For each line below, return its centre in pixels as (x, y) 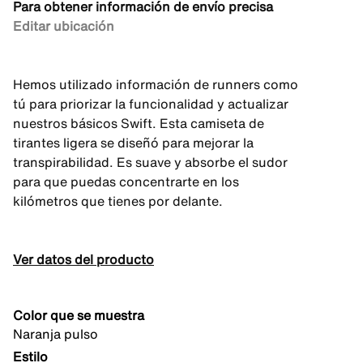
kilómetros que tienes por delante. (118, 201)
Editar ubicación (64, 26)
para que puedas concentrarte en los (126, 181)
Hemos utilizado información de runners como (156, 84)
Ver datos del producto (83, 259)
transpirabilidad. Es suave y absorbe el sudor (150, 162)
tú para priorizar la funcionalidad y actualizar (151, 104)
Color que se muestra (79, 315)
